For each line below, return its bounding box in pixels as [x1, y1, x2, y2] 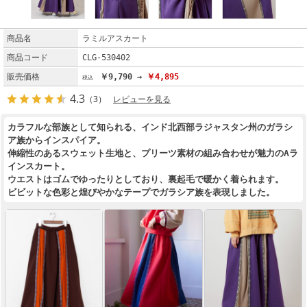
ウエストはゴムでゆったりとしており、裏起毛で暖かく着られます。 [8, 174, 284, 185]
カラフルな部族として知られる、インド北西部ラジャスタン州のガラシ [8, 122, 293, 133]
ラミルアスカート [82, 34, 148, 44]
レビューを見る [113, 95, 171, 105]
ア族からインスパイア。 [8, 135, 106, 146]
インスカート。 [8, 161, 70, 172]
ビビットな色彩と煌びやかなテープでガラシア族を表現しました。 [8, 187, 275, 198]
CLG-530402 [82, 53, 130, 63]
